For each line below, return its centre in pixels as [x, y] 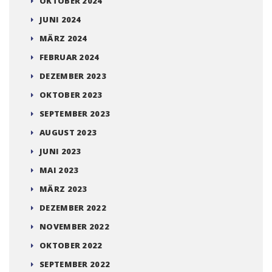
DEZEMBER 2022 [73, 207]
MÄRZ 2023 [63, 189]
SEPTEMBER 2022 [75, 264]
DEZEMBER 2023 [73, 76]
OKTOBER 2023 [71, 94]
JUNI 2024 [60, 19]
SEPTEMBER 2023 [75, 113]
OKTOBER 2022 [71, 245]
